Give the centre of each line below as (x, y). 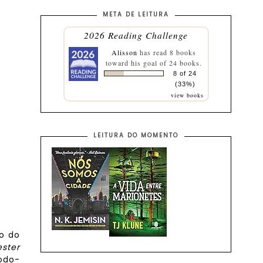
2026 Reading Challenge (136, 35)
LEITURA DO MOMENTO (136, 135)
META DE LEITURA (136, 14)
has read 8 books (166, 52)
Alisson (124, 52)
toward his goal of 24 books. (154, 63)
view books (187, 95)
